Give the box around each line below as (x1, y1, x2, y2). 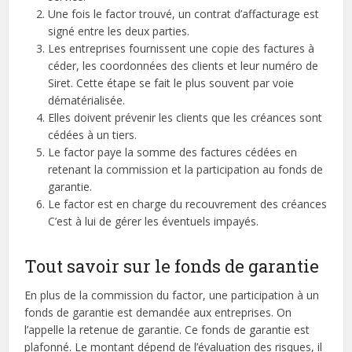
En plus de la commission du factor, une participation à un (24, 288, 320, 302)
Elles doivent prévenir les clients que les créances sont (48, 110, 323, 125)
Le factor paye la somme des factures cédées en (48, 145, 298, 159)
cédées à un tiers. (48, 127, 137, 142)
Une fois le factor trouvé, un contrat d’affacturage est (48, 6, 320, 21)
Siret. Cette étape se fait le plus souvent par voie (48, 75, 295, 90)
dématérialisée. (48, 93, 126, 108)
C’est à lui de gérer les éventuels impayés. (48, 214, 259, 229)
